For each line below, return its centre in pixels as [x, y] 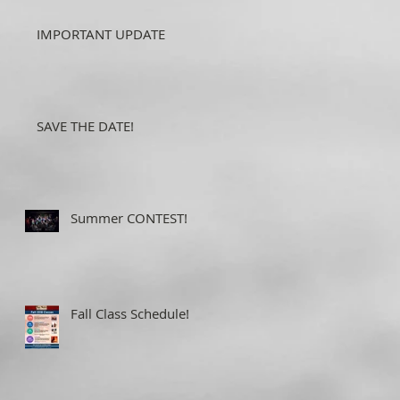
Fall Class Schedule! [130, 313]
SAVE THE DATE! [85, 125]
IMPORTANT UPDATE [101, 33]
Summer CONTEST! [129, 217]
